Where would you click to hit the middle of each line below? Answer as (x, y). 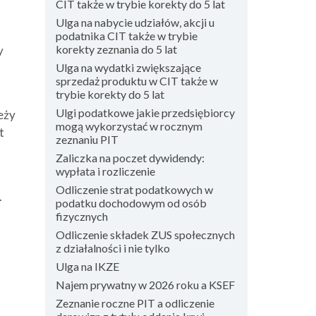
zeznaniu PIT (87, 139)
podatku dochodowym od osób (131, 203)
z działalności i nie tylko (113, 248)
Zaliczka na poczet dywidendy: (130, 158)
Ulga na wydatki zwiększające (128, 67)
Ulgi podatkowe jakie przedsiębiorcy (145, 113)
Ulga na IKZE (87, 266)
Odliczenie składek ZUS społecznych (145, 235)
